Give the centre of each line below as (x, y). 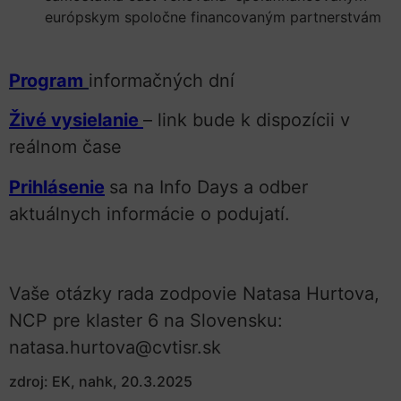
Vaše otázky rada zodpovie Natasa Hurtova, (194, 293)
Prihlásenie (57, 187)
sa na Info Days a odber (209, 187)
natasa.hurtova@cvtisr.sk (115, 347)
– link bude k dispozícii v (247, 120)
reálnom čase (65, 147)
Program (46, 80)
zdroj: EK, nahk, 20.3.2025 (101, 381)
